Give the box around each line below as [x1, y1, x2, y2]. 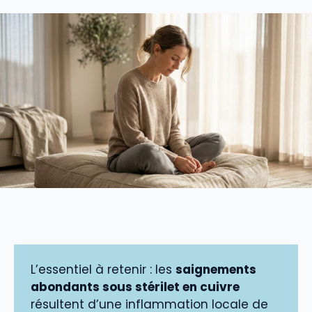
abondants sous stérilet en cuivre [31, 279, 240, 296]
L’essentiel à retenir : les [31, 261, 175, 279]
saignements [175, 261, 256, 279]
